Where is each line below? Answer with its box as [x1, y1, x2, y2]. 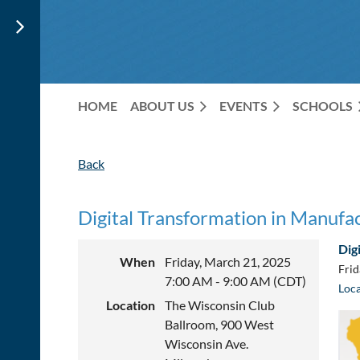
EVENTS [219, 98, 268, 113]
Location [106, 297, 155, 313]
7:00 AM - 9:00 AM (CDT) [165, 273, 306, 288]
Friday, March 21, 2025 [165, 254, 291, 269]
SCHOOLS [292, 98, 353, 113]
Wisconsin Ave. [165, 336, 248, 351]
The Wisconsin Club [165, 297, 275, 313]
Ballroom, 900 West [165, 317, 274, 332]
